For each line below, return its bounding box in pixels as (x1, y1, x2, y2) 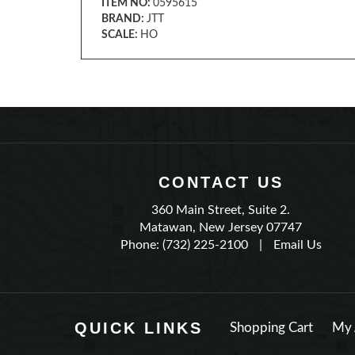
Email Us (273, 239, 322, 251)
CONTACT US (158, 174, 284, 191)
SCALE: (101, 29, 140, 40)
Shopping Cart (229, 321, 313, 334)
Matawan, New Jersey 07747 (139, 221, 303, 234)
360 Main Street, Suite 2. (151, 204, 291, 216)
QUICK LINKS (74, 319, 203, 337)
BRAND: (101, 13, 147, 25)
